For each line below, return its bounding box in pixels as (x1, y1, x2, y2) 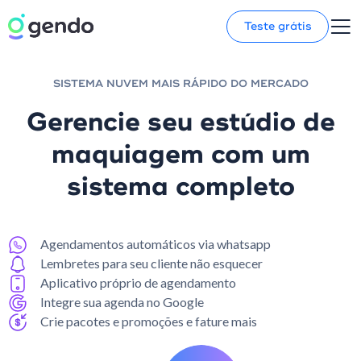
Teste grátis (243, 19, 312, 33)
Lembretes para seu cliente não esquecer (40, 255, 263, 271)
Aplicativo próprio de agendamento (40, 275, 236, 290)
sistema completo (66, 171, 295, 203)
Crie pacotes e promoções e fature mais (40, 313, 257, 329)
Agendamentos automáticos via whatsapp (40, 236, 271, 251)
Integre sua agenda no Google (40, 294, 204, 309)
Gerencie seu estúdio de (26, 106, 335, 139)
